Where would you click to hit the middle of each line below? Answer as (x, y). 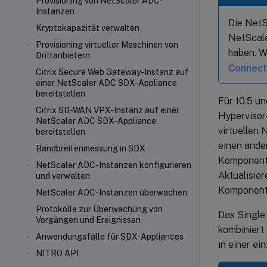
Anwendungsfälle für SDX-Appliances (110, 237)
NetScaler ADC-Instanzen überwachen (111, 193)
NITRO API (57, 253)
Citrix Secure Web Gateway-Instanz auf (112, 72)
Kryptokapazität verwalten (88, 28)
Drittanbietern (63, 55)
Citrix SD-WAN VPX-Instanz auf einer (108, 110)
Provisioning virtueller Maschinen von (107, 45)
